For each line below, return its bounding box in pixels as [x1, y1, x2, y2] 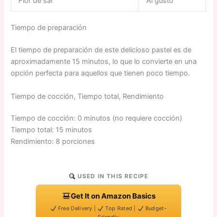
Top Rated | [104, 205, 138, 212]
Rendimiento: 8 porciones [11, 137, 95, 146]
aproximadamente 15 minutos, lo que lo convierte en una [11, 57, 197, 66]
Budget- [143, 205, 167, 212]
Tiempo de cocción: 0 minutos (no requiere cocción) [11, 114, 183, 123]
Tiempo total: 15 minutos [11, 125, 93, 135]
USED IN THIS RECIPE [75, 172, 149, 180]
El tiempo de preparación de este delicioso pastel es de [11, 46, 192, 55]
